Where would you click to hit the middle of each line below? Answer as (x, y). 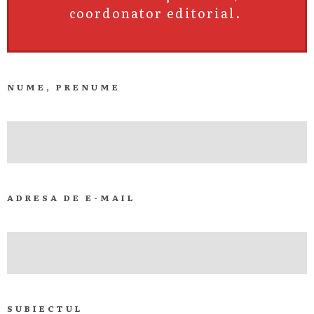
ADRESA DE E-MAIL (71, 198)
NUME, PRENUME (64, 87)
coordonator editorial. (157, 13)
